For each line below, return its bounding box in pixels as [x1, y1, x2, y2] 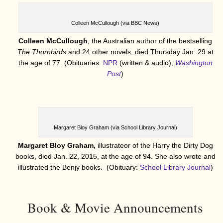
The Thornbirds [17, 47, 68, 56]
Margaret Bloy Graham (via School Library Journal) [53, 124, 177, 130]
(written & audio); [117, 58, 175, 67]
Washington [175, 58, 213, 67]
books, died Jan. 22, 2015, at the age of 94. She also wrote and [15, 152, 216, 160]
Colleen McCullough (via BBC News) [71, 19, 159, 26]
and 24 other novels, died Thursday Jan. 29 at [68, 47, 214, 56]
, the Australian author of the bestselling [88, 36, 212, 45]
